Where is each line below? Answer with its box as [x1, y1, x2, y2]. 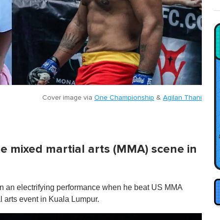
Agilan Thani [163, 94, 202, 101]
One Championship [94, 94, 154, 101]
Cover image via [42, 94, 94, 101]
